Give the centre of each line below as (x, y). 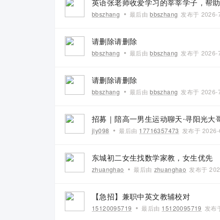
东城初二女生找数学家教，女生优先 (152, 158)
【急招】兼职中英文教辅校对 (141, 197)
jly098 (101, 130)
